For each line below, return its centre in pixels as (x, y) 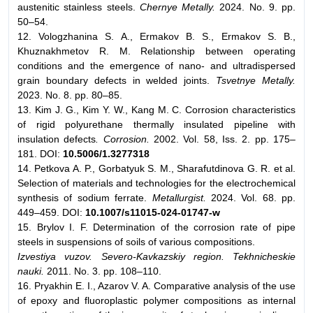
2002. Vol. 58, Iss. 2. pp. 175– (223, 139)
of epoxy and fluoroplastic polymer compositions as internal (156, 300)
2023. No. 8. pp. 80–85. (70, 95)
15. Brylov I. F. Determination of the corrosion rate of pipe (156, 227)
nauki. (31, 271)
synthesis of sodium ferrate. (85, 197)
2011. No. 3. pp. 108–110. (103, 271)
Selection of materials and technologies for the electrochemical (156, 183)
